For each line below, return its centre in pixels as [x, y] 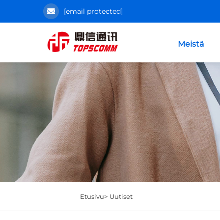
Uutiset [121, 196]
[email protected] [93, 11]
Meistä [191, 44]
